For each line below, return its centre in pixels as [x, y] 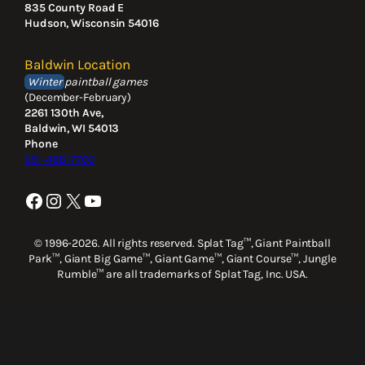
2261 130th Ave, [64, 112]
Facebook [29, 200]
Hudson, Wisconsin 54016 [92, 23]
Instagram [52, 200]
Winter [45, 81]
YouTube [87, 200]
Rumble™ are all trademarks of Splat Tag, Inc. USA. [182, 274]
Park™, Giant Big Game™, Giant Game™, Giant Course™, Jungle [182, 258]
